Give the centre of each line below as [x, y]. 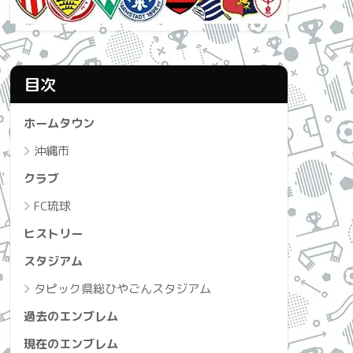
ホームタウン [59, 123]
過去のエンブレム [71, 316]
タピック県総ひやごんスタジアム [123, 288]
